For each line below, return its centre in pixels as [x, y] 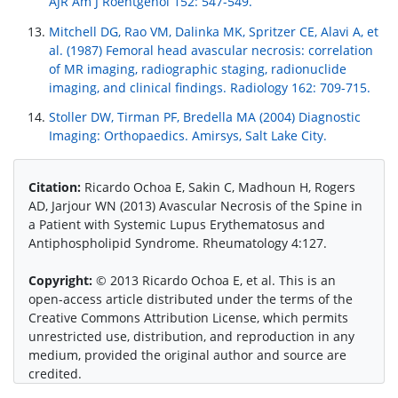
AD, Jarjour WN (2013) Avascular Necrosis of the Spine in [195, 206]
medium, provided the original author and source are [187, 355]
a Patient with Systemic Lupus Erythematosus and [177, 225]
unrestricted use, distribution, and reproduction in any [191, 337]
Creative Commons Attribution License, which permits [188, 318]
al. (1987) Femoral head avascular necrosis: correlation [211, 50]
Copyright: [62, 281]
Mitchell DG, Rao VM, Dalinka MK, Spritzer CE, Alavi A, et [214, 31]
